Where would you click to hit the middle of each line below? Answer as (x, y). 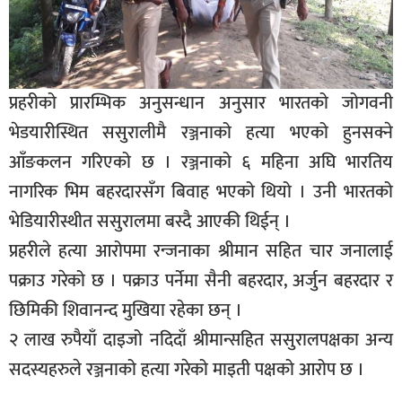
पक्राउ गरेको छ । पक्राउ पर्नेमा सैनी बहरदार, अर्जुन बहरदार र (201, 280)
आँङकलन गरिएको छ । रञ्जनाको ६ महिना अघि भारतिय (201, 162)
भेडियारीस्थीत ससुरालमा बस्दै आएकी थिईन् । (150, 221)
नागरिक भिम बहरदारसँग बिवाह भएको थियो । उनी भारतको (201, 192)
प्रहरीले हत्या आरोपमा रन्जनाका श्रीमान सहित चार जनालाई (201, 251)
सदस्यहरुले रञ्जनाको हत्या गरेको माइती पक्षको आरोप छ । (187, 369)
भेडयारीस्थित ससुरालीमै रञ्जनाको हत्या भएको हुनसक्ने (201, 132)
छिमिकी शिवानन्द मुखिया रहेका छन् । (126, 310)
